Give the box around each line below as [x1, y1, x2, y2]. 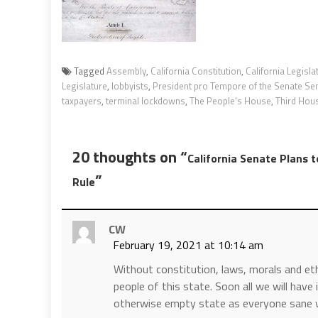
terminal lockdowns [106, 93, 185, 108]
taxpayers [62, 93, 102, 108]
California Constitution [150, 63, 241, 78]
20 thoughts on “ [72, 144, 187, 169]
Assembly [106, 63, 146, 78]
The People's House [190, 93, 271, 108]
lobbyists [111, 78, 148, 93]
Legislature [62, 78, 107, 93]
